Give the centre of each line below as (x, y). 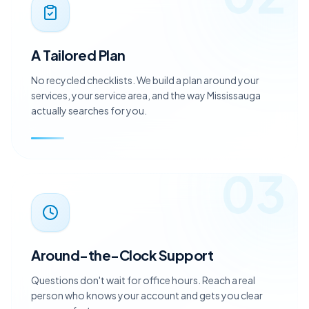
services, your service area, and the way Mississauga (146, 113)
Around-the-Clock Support (122, 273)
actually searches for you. (89, 129)
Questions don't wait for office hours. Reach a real (143, 298)
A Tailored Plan (78, 73)
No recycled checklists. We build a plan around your (145, 98)
